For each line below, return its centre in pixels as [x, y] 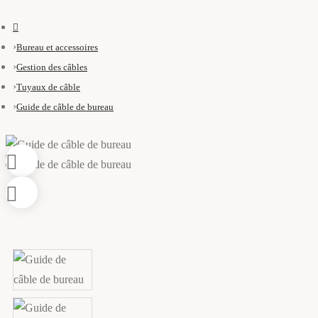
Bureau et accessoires [57, 47]
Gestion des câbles [52, 67]
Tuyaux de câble [48, 87]
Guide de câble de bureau [65, 107]
